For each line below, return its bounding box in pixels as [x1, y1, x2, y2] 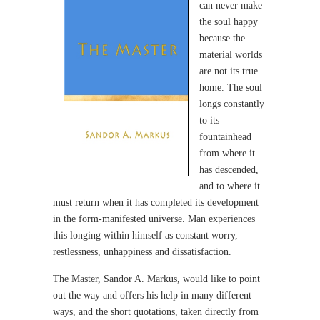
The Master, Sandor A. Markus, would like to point [53, 274, 260, 284]
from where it [199, 148, 255, 159]
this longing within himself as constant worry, [53, 230, 238, 241]
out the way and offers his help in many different [53, 290, 251, 301]
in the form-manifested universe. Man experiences [53, 214, 255, 224]
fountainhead [199, 131, 251, 142]
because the [199, 33, 245, 44]
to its [199, 115, 219, 126]
